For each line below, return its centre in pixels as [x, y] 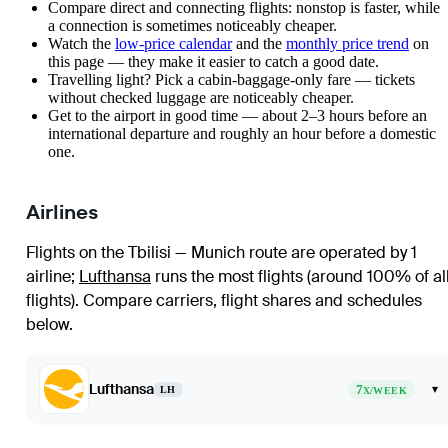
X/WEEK [384, 390]
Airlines [62, 212]
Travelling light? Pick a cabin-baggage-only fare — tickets [231, 79]
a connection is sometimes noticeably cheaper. [192, 25]
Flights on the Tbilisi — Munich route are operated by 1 [221, 252]
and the [259, 43]
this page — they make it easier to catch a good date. [213, 61]
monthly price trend [347, 43]
